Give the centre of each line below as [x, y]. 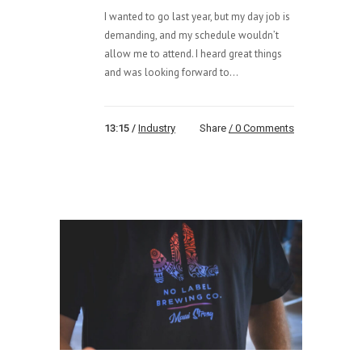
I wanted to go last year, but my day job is [197, 16]
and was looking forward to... [171, 72]
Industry [157, 128]
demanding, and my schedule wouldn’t [192, 35]
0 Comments [265, 128]
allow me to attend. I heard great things [193, 53]
